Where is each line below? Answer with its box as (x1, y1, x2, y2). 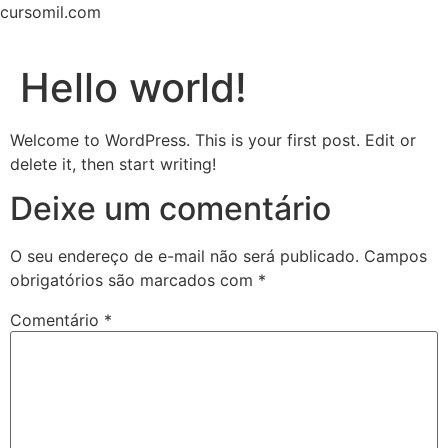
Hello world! (20, 63, 247, 112)
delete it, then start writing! (10, 154, 216, 174)
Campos (364, 246, 427, 267)
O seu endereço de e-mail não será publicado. (10, 246, 359, 267)
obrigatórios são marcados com (10, 270, 258, 291)
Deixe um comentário (10, 189, 331, 229)
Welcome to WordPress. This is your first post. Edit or (10, 130, 416, 150)
